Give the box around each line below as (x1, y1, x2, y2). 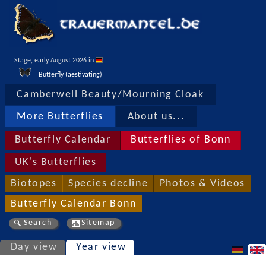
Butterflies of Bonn (131, 135, 231, 145)
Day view (10, 242, 58, 252)
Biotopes (10, 178, 57, 189)
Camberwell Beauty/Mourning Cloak (17, 90, 204, 100)
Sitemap (81, 218, 115, 228)
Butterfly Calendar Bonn (10, 198, 137, 209)
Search (24, 218, 52, 228)
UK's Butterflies (14, 157, 97, 167)
